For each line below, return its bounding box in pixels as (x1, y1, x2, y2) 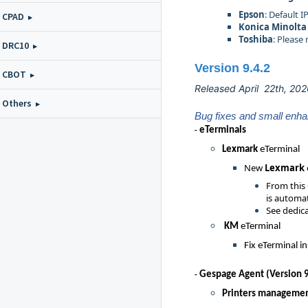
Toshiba (239, 33, 273, 45)
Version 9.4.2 (195, 61, 270, 75)
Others (2, 97, 32, 109)
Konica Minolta (239, 21, 307, 33)
